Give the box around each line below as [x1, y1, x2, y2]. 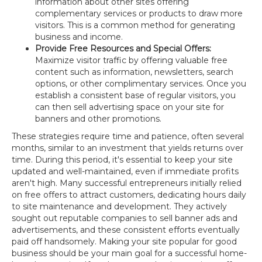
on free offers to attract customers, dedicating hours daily [12, 189, 246, 200]
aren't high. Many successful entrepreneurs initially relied [12, 178, 242, 188]
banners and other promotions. [35, 113, 161, 124]
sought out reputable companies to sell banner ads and [12, 213, 237, 223]
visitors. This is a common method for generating [35, 20, 235, 30]
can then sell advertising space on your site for [35, 102, 224, 112]
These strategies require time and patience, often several [12, 131, 244, 142]
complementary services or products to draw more [35, 8, 243, 19]
